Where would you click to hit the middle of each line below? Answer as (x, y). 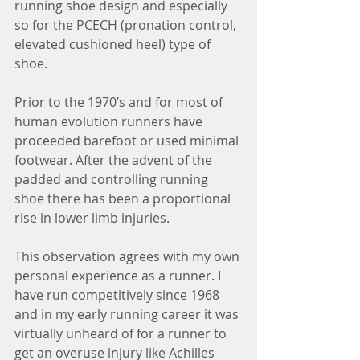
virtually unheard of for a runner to (122, 334)
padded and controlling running (113, 180)
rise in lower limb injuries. (94, 218)
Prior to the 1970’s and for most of (120, 102)
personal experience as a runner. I (119, 276)
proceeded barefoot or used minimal (128, 141)
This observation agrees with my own (129, 257)
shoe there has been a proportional (124, 199)
